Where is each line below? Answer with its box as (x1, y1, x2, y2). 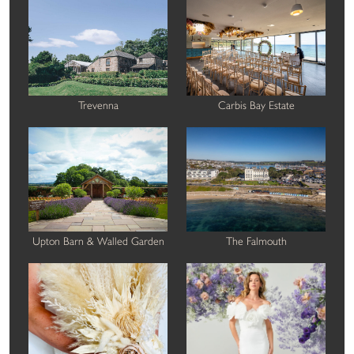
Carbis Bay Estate (217, 99, 295, 112)
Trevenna (77, 99, 119, 112)
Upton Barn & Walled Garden (32, 235, 164, 248)
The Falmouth (225, 235, 287, 248)
